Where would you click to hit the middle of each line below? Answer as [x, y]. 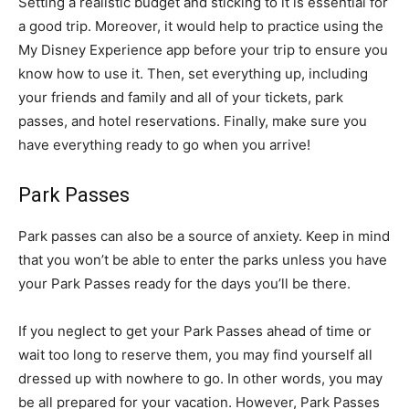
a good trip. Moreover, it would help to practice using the [201, 26]
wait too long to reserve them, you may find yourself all [195, 355]
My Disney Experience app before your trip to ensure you [203, 50]
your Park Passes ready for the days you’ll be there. [184, 284]
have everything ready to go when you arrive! [164, 145]
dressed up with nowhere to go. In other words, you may [200, 379]
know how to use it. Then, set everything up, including [193, 74]
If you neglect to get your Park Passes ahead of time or [195, 331]
